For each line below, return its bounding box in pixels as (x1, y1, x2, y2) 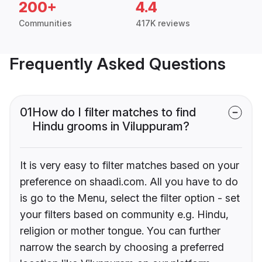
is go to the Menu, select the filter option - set (20, 192, 240, 205)
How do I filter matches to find (32, 105, 196, 120)
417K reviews (136, 18, 190, 29)
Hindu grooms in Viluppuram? (32, 119, 189, 134)
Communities (19, 18, 72, 29)
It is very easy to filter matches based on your (20, 159, 239, 172)
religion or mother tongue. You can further (20, 225, 220, 237)
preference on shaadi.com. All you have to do (20, 175, 238, 188)
